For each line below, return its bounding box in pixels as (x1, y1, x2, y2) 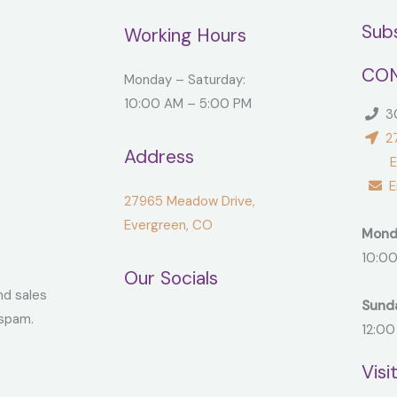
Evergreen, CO (123, 216, 213, 235)
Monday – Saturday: (123, 71, 245, 90)
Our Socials (123, 265, 218, 291)
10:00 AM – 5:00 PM (123, 95, 252, 113)
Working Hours (123, 22, 246, 48)
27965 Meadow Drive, (123, 192, 255, 211)
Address (123, 144, 194, 169)
